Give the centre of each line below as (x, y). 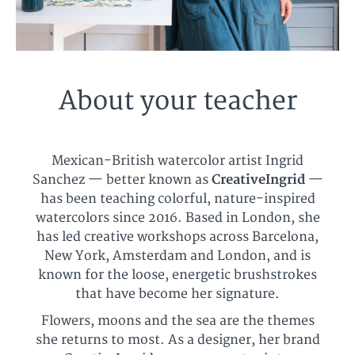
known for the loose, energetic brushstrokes (177, 275)
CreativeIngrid (258, 179)
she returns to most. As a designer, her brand (177, 340)
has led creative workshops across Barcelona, (177, 237)
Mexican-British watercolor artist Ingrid (177, 160)
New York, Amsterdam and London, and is (177, 256)
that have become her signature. (177, 294)
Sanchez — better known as (122, 179)
